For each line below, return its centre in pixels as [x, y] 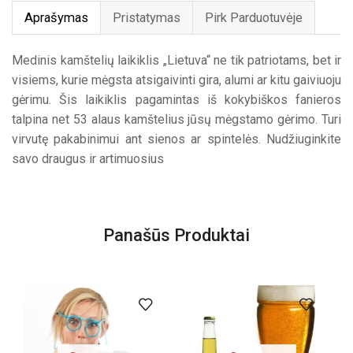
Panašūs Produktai [176, 235]
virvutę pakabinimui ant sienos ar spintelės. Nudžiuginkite [176, 139]
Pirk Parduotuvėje [254, 17]
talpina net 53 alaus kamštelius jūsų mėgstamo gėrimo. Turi [176, 119]
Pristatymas [147, 17]
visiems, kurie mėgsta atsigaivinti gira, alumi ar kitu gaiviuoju [176, 80]
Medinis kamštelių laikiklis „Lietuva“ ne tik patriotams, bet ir [176, 60]
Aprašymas [56, 17]
